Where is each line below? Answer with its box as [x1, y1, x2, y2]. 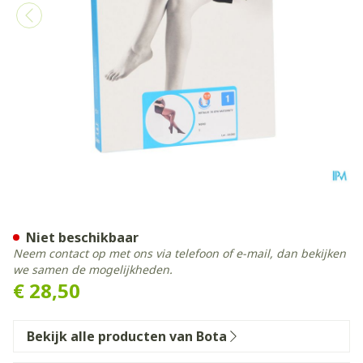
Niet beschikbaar [26, 228, 139, 246]
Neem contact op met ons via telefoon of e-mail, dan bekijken [13, 246, 346, 261]
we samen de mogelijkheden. [13, 262, 173, 277]
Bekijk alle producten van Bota [27, 327, 227, 345]
